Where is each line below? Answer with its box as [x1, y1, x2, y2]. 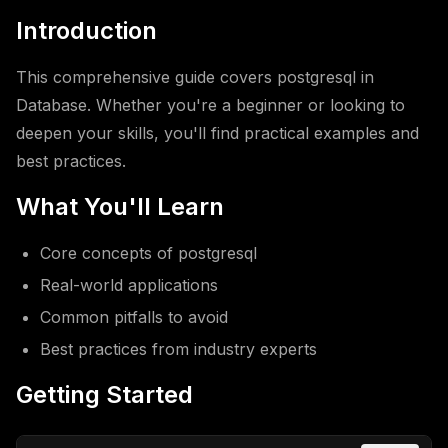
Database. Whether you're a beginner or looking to [16, 95, 405, 115]
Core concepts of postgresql [40, 243, 257, 263]
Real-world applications [40, 275, 218, 295]
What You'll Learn [16, 192, 224, 221]
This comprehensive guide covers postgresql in [16, 67, 374, 87]
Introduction [16, 16, 157, 45]
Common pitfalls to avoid [40, 307, 228, 327]
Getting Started [16, 380, 193, 409]
